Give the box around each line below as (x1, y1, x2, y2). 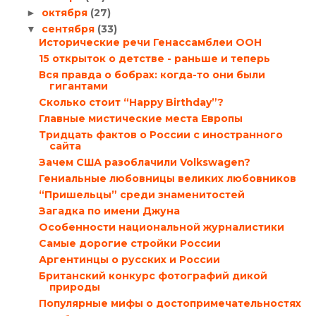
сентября (41, 22, 97, 35)
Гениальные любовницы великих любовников (38, 172, 296, 186)
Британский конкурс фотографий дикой (38, 269, 267, 283)
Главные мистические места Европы (38, 112, 243, 126)
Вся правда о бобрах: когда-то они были (38, 68, 265, 82)
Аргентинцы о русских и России (38, 253, 220, 267)
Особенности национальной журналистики (38, 221, 284, 234)
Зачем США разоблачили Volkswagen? (38, 156, 250, 169)
